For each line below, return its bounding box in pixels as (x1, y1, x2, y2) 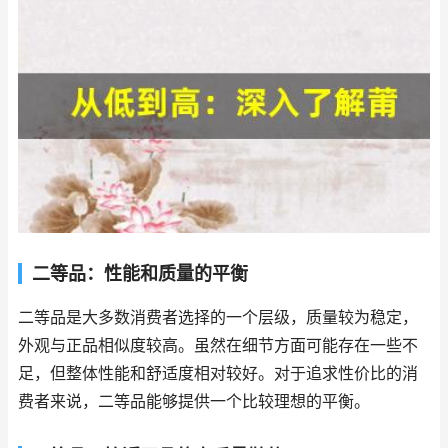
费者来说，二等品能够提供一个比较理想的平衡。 (18, 392, 370, 412)
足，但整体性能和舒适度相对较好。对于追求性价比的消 (18, 364, 418, 384)
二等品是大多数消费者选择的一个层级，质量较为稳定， (18, 308, 418, 328)
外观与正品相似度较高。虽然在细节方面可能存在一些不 (18, 336, 418, 356)
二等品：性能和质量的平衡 (32, 263, 248, 285)
